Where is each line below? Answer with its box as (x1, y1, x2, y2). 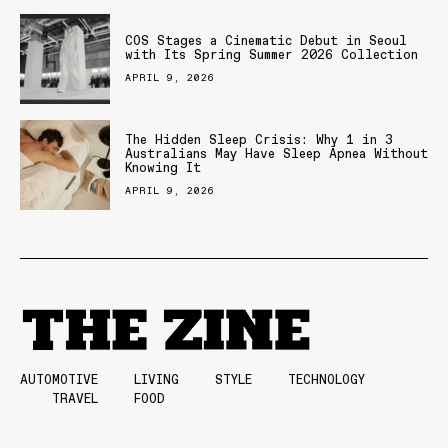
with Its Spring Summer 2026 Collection (125, 46, 418, 62)
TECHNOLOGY (288, 371, 365, 387)
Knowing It (125, 159, 201, 175)
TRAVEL (52, 390, 98, 406)
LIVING (134, 371, 179, 387)
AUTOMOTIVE (20, 371, 98, 387)
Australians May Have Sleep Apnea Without (125, 145, 428, 161)
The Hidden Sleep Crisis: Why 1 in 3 (125, 131, 393, 147)
